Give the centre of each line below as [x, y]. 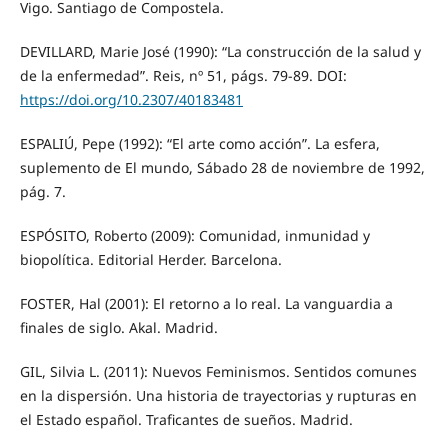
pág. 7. [42, 192]
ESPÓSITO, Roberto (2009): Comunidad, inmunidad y [194, 236]
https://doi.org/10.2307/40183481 [131, 100]
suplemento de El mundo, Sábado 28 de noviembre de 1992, [222, 168]
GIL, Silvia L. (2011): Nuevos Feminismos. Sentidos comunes [218, 372]
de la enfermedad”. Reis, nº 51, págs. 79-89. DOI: [183, 76]
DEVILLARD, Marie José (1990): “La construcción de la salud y [220, 52]
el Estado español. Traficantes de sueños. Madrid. [186, 420]
